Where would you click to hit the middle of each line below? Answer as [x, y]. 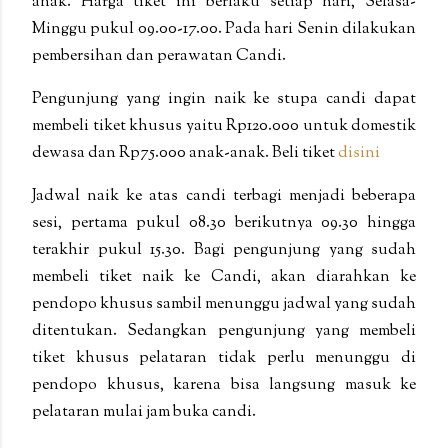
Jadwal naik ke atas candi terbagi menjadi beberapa [224, 196]
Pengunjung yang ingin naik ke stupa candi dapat [224, 99]
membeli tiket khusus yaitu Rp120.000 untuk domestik [224, 126]
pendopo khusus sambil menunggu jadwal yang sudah [224, 304]
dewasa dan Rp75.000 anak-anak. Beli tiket [185, 153]
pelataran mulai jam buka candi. [144, 412]
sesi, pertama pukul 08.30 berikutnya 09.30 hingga [224, 223]
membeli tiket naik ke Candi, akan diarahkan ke [224, 277]
